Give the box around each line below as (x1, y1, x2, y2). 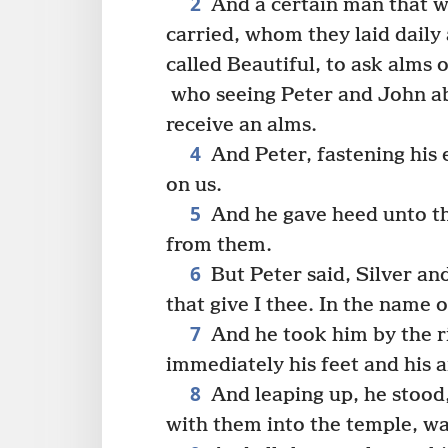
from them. (166, 233, 272, 257)
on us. (166, 173, 222, 197)
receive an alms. (166, 113, 317, 137)
